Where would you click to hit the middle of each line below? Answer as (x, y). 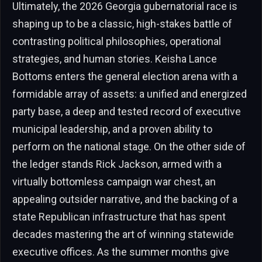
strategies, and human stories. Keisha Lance (115, 58)
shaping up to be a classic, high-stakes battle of (122, 23)
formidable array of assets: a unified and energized (130, 94)
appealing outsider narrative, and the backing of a (125, 199)
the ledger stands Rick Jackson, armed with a (117, 164)
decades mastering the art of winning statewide (123, 234)
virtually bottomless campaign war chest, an (114, 181)
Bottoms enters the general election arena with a (125, 76)
